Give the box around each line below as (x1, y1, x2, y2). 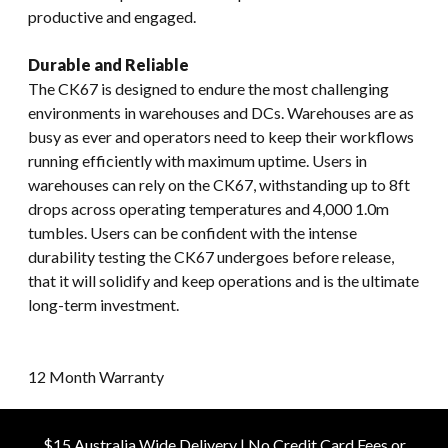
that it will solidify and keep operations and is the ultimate (28, 270, 419, 290)
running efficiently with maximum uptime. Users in (28, 150, 367, 170)
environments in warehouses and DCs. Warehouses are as (28, 102, 414, 122)
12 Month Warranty (28, 366, 164, 386)
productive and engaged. (28, 6, 196, 26)
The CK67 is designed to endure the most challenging (28, 78, 389, 98)
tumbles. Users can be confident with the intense (28, 222, 357, 242)
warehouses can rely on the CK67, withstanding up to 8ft (28, 174, 410, 194)
